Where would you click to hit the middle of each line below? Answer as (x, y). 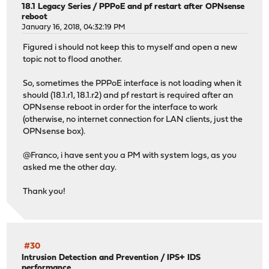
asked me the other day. (70, 168)
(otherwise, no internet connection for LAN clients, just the (133, 120)
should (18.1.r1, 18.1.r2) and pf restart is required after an (128, 96)
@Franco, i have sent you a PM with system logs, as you (130, 156)
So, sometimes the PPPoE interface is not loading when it (132, 84)
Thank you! (44, 192)
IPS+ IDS (184, 258)
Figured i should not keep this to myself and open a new (130, 48)
